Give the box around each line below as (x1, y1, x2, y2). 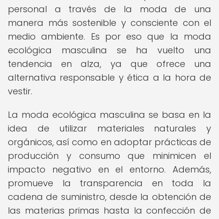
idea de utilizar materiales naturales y (8, 122, 211, 134)
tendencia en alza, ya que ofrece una (8, 58, 211, 70)
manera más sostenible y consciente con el (8, 17, 211, 29)
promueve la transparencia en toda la (8, 177, 211, 189)
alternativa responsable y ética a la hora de (8, 71, 211, 84)
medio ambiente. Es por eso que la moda (8, 30, 211, 43)
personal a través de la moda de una (8, 3, 211, 15)
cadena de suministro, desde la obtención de (8, 191, 211, 203)
